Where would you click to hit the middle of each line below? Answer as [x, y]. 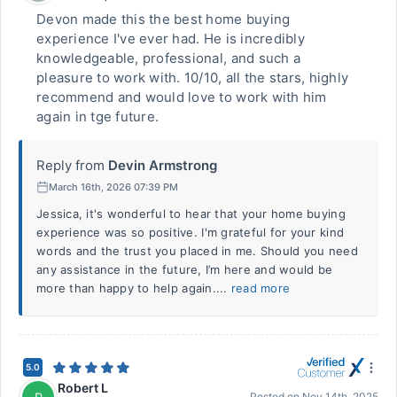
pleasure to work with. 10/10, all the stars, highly [193, 78]
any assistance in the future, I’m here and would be [185, 269]
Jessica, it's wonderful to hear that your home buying [191, 214]
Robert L [83, 388]
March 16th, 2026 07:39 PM [113, 187]
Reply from [70, 165]
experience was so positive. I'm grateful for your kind [191, 232]
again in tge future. [98, 117]
